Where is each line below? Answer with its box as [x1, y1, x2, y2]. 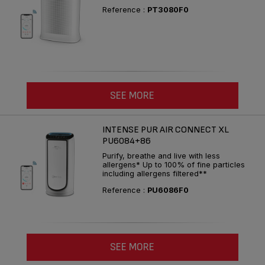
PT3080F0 [147, 5, 189, 14]
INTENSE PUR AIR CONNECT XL [102, 124, 229, 136]
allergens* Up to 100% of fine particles [102, 160, 245, 170]
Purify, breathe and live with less [102, 151, 220, 161]
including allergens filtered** [102, 169, 207, 179]
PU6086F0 [147, 186, 189, 195]
